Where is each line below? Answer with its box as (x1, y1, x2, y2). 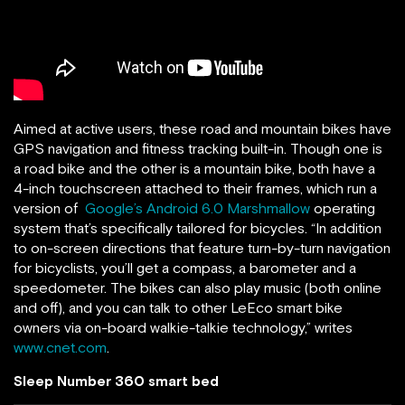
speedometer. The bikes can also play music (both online (14, 279, 381, 297)
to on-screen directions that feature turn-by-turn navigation (14, 240, 391, 257)
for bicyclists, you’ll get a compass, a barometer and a (14, 259, 356, 277)
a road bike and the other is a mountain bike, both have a (14, 160, 375, 177)
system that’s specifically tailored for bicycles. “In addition (14, 220, 381, 237)
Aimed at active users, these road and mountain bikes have (14, 120, 391, 137)
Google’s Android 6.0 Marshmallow (85, 200, 310, 217)
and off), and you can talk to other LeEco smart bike (14, 299, 343, 316)
